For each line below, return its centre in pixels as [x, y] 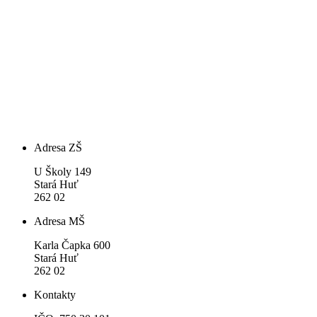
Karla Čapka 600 [72, 245]
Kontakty [55, 294]
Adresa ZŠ [58, 147]
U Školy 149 [68, 171]
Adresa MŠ [59, 221]
